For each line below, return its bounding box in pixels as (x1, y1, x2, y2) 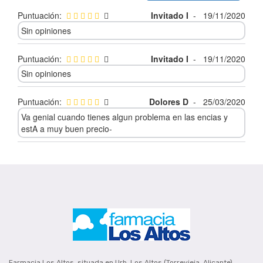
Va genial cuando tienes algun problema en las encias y (21, 111, 228, 123)
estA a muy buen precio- (21, 123, 112, 135)
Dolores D (149, 96, 188, 108)
